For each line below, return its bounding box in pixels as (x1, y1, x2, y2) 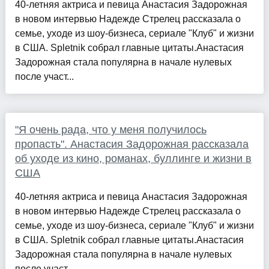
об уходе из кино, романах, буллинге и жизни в (14, 153, 252, 165)
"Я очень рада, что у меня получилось (14, 124, 207, 136)
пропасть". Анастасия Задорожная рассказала (14, 138, 249, 151)
